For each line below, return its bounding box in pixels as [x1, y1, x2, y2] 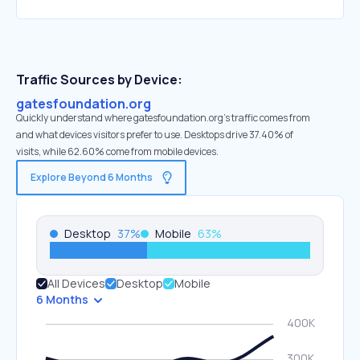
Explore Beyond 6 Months [31, 170, 153, 184]
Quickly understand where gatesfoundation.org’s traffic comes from [16, 111, 310, 125]
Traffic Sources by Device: [16, 71, 182, 88]
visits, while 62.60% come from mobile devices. [16, 145, 219, 158]
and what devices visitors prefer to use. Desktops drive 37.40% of [16, 128, 293, 141]
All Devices [47, 276, 105, 291]
